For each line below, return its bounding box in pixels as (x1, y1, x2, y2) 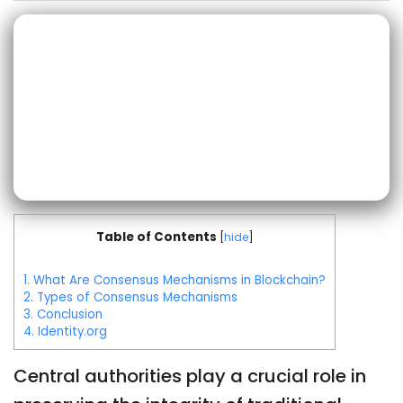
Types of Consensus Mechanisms (33, 289, 237, 306)
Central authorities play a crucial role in (13, 363, 366, 390)
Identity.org (34, 323, 107, 340)
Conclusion (33, 306, 103, 323)
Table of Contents (95, 228, 217, 246)
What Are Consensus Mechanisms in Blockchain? (30, 272, 326, 289)
